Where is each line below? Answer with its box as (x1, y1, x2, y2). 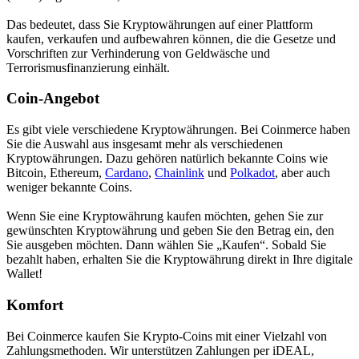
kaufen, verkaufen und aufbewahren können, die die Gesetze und (6, 31, 336, 46)
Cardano (105, 166, 148, 180)
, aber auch (275, 166, 330, 180)
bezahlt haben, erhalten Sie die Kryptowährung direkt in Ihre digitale (6, 252, 353, 267)
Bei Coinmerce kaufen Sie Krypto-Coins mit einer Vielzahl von (6, 329, 327, 343)
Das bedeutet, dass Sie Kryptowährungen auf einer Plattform (6, 17, 313, 31)
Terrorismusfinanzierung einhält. (6, 60, 170, 75)
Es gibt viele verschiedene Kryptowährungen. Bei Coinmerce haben (6, 123, 350, 137)
